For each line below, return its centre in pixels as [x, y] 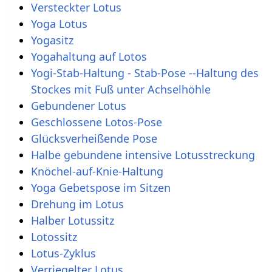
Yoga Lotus [59, 23]
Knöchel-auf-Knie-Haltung [97, 171]
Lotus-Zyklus [63, 253]
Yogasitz [52, 40]
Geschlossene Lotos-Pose [96, 122]
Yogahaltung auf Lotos [89, 56]
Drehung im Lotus [77, 204]
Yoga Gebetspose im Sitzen [100, 187]
